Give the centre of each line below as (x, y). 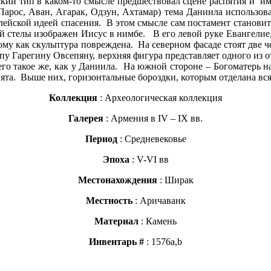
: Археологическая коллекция (160, 98)
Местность (109, 201)
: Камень (158, 221)
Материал (116, 221)
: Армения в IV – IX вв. (153, 119)
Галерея (86, 119)
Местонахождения (117, 180)
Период (101, 139)
